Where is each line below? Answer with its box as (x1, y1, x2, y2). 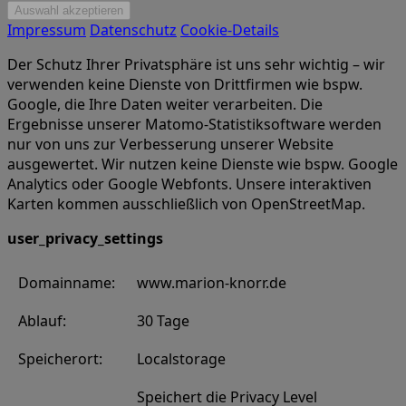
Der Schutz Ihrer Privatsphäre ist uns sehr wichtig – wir (7, 54, 385, 75)
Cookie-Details (180, 20, 279, 41)
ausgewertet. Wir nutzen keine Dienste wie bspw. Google (7, 154, 398, 175)
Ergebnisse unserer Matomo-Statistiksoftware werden (7, 114, 382, 135)
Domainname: (18, 273, 115, 294)
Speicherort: (18, 349, 102, 370)
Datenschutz (90, 20, 177, 41)
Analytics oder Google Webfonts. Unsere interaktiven (7, 174, 372, 195)
